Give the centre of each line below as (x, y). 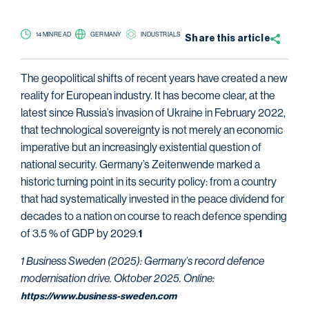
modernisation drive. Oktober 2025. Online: (118, 278)
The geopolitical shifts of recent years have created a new (154, 79)
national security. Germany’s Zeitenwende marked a (140, 165)
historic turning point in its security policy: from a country (149, 182)
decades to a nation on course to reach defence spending (154, 217)
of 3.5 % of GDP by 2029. (79, 234)
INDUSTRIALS (161, 34)
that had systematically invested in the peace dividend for (152, 199)
